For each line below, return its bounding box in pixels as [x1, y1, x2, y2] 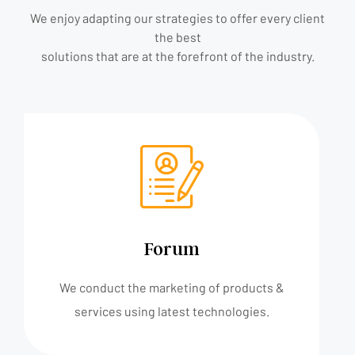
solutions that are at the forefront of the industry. [40, 48, 315, 63]
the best [154, 29, 201, 44]
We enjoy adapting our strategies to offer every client [30, 10, 325, 25]
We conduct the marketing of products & [59, 279, 284, 295]
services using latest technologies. [74, 303, 269, 319]
